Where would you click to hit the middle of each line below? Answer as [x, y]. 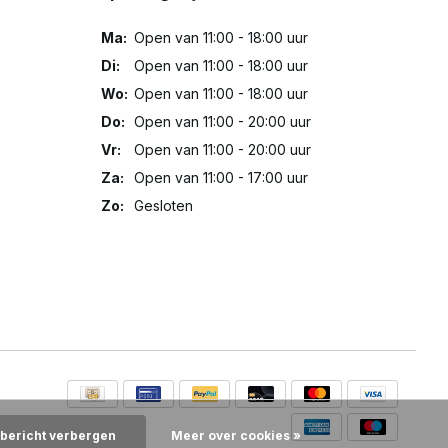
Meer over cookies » [235, 435]
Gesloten [163, 206]
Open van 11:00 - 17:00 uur [221, 178]
